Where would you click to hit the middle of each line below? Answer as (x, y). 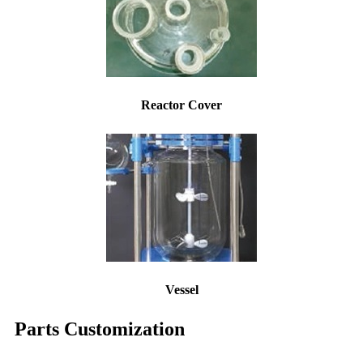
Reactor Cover (181, 105)
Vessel (181, 289)
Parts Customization (100, 329)
